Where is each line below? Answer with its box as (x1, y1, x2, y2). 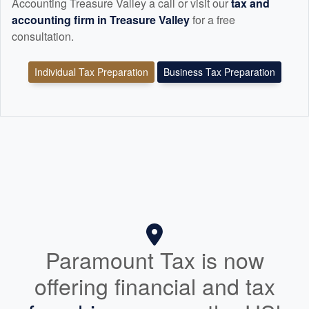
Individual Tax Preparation (34, 65, 148, 79)
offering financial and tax (34, 270, 275, 302)
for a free (192, 12, 235, 28)
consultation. (12, 28, 74, 45)
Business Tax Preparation (163, 65, 275, 79)
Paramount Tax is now (45, 243, 264, 276)
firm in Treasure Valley (71, 12, 192, 28)
